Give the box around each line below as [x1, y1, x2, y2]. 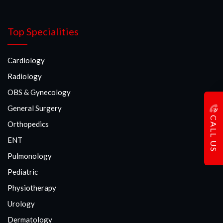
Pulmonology [7, 151, 52, 160]
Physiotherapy [7, 183, 56, 192]
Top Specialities [7, 25, 79, 37]
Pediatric [7, 167, 38, 176]
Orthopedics [7, 119, 49, 128]
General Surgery [7, 104, 62, 112]
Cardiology [7, 56, 45, 65]
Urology [7, 199, 35, 208]
